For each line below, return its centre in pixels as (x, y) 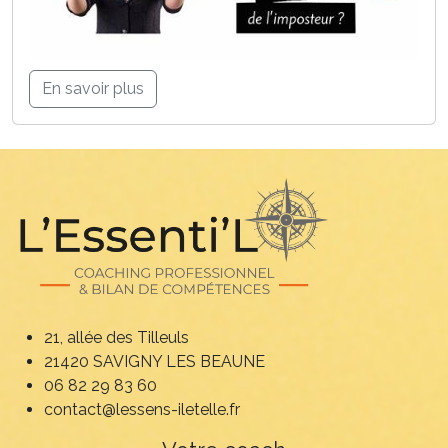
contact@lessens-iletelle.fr (142, 410)
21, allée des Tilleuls (116, 338)
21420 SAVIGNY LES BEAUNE (154, 362)
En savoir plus (93, 89)
